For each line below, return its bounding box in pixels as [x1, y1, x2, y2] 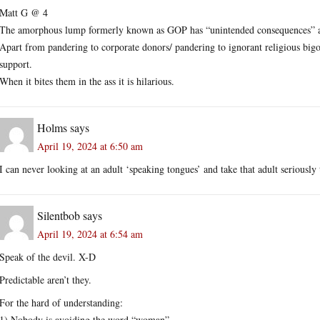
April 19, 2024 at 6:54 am [37, 226, 143, 241]
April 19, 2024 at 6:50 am [37, 139, 143, 153]
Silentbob [37, 207, 80, 223]
